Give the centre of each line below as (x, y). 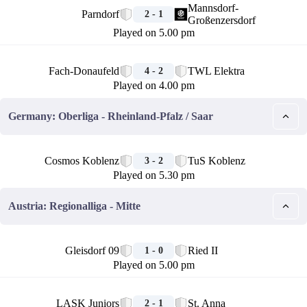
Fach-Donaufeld (84, 71)
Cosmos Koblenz (82, 161)
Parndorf (100, 14)
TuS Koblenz (217, 161)
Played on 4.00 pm (153, 85)
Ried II (203, 250)
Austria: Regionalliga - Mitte (74, 206)
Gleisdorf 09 (92, 250)
